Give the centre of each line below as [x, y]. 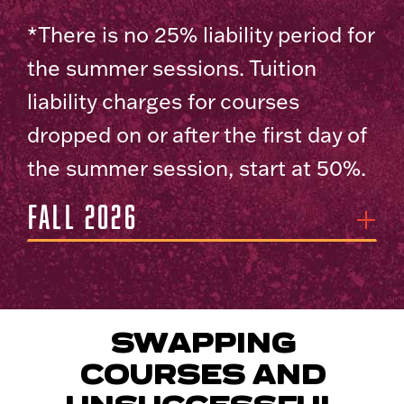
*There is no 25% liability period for [201, 35]
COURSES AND [202, 375]
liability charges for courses [163, 101]
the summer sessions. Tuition [172, 68]
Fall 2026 [83, 216]
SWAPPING [202, 343]
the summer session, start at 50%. [197, 168]
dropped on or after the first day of [197, 135]
